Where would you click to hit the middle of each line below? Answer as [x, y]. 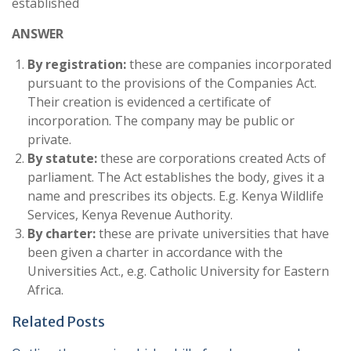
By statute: [62, 158]
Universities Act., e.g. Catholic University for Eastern [178, 271]
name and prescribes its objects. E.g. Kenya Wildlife [175, 196]
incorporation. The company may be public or [161, 121]
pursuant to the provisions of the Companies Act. [172, 83]
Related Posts [58, 322]
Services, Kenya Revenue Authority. [130, 215]
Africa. [45, 290]
